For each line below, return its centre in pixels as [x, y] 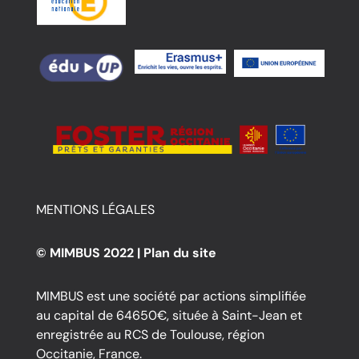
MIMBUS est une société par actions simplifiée [171, 296]
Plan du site [179, 252]
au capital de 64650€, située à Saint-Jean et [169, 315]
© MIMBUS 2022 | [89, 252]
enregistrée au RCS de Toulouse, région [150, 334]
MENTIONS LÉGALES [95, 209]
